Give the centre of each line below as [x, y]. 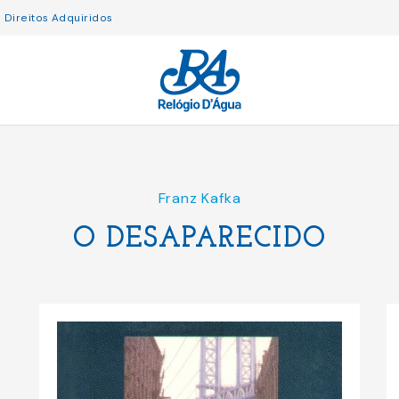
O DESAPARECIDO [199, 240]
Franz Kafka [199, 198]
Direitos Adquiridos [58, 17]
